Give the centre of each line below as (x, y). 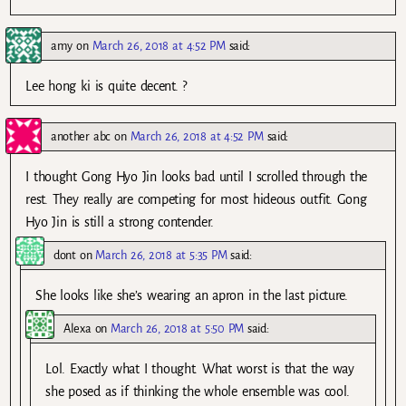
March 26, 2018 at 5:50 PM (178, 329)
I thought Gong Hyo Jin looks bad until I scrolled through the (197, 177)
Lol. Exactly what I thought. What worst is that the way (200, 369)
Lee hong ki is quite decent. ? (106, 87)
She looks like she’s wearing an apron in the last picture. (192, 296)
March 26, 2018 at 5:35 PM (161, 256)
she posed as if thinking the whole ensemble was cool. (198, 392)
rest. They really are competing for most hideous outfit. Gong (196, 200)
